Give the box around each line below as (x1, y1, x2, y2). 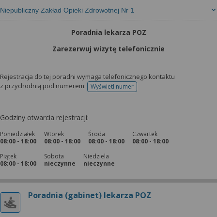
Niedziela (83, 152, 109, 160)
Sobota (44, 152, 64, 160)
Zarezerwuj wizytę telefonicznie (52, 44, 165, 53)
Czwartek (132, 130, 157, 138)
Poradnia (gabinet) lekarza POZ (28, 190, 151, 201)
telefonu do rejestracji (111, 85, 172, 94)
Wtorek (44, 130, 64, 138)
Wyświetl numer (91, 82, 134, 91)
